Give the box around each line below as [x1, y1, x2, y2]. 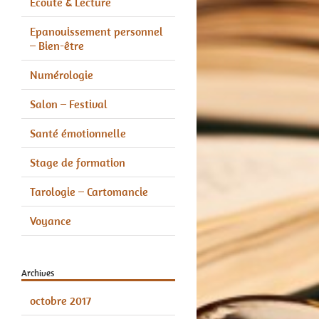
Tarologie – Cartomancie [29, 184, 148, 199]
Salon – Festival [29, 96, 108, 111]
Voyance [29, 213, 71, 228]
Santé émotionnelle [29, 125, 126, 140]
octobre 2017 [29, 293, 91, 308]
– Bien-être [29, 38, 84, 53]
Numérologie [29, 67, 93, 82]
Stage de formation [29, 155, 125, 169]
